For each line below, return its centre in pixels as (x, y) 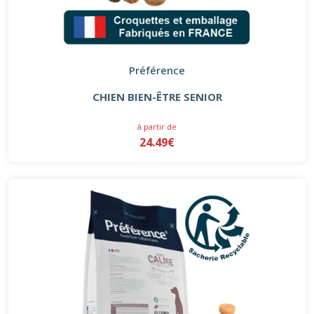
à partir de (157, 126)
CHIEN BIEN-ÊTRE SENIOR (157, 96)
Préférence (157, 70)
